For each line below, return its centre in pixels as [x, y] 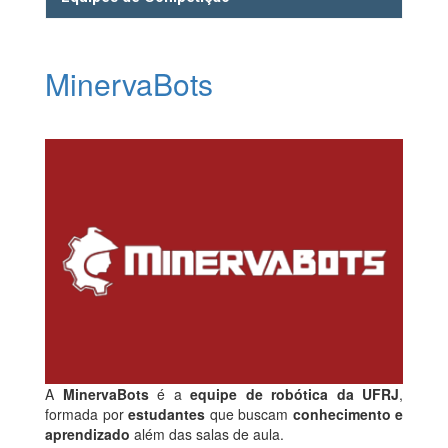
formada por [86, 414]
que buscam [249, 414]
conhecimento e [347, 414]
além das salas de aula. [207, 434]
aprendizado [87, 434]
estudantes [166, 414]
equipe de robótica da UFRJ [294, 394]
